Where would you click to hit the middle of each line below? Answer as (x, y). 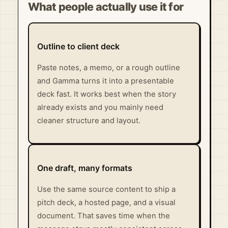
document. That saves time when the (103, 216)
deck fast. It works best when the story (106, 94)
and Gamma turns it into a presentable (105, 81)
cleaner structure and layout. (89, 121)
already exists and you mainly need (100, 108)
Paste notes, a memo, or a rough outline (108, 68)
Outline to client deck (78, 47)
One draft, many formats (84, 168)
